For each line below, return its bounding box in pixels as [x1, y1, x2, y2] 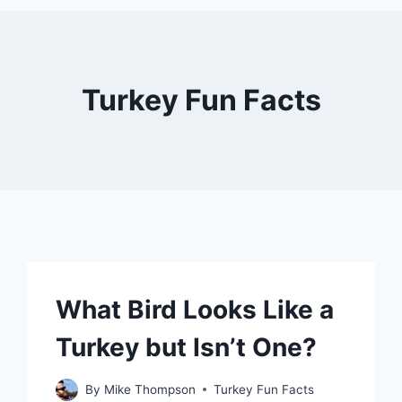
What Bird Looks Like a [56, 294, 335, 325]
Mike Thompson [103, 381, 196, 397]
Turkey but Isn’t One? [56, 332, 318, 363]
